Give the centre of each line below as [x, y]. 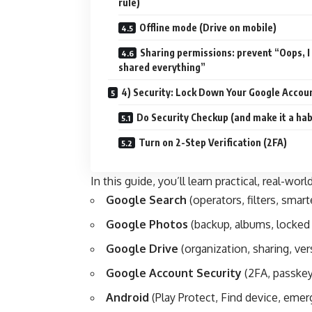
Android [127, 297]
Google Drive [142, 248]
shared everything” [162, 67]
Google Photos [147, 224]
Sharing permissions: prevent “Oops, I [225, 52]
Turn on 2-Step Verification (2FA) [213, 142]
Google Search [146, 200]
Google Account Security [174, 273]
